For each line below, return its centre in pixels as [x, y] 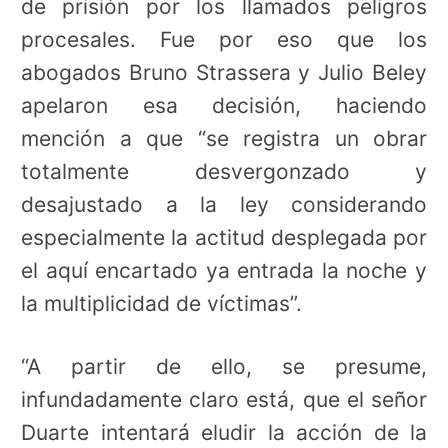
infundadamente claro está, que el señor [224, 399]
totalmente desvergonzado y [224, 171]
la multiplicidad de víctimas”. [161, 303]
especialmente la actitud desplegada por [224, 237]
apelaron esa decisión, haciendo [224, 105]
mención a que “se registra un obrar [224, 138]
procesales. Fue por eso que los [224, 39]
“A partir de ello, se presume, [224, 366]
